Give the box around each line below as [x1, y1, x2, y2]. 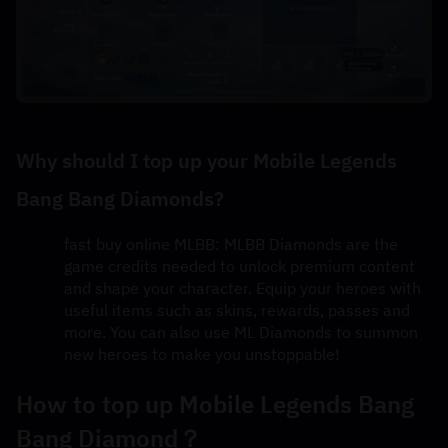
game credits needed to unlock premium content [64, 256, 415, 277]
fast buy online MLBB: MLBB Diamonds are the [64, 234, 398, 255]
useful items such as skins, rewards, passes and [64, 300, 410, 321]
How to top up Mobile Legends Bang [16, 388, 414, 421]
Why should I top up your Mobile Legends [16, 148, 397, 174]
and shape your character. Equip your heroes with [64, 278, 421, 299]
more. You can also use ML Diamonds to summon [64, 322, 418, 343]
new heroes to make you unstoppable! [64, 344, 340, 365]
